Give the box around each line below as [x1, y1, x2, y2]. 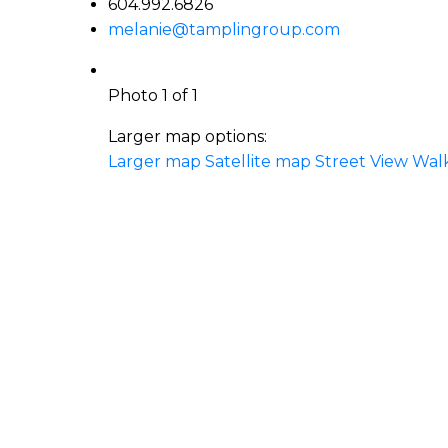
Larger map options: [107, 127, 267, 147]
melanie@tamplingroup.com [107, 20, 340, 40]
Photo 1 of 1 [107, 86, 198, 106]
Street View [314, 152, 408, 172]
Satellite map [204, 152, 311, 172]
